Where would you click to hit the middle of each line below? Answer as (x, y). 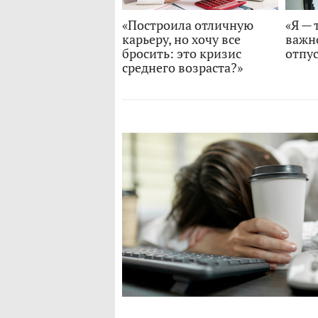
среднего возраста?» (182, 68)
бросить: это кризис (182, 54)
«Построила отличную (188, 25)
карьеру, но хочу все (181, 39)
